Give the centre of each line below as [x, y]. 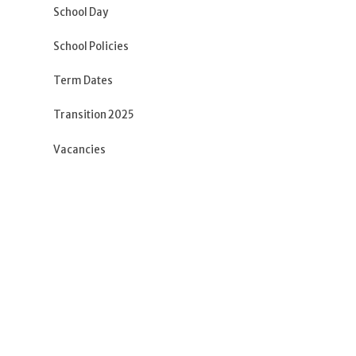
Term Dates [83, 81]
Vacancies [80, 149]
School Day [81, 12]
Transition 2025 [94, 115]
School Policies [91, 46]
